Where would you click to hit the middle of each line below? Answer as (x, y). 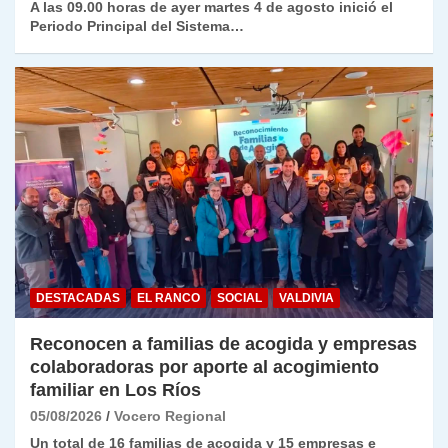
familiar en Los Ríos (115, 389)
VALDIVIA (306, 297)
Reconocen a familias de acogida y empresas (223, 343)
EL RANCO (168, 297)
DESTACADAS (78, 297)
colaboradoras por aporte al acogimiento (204, 366)
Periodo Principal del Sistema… (137, 26)
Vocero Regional (170, 415)
